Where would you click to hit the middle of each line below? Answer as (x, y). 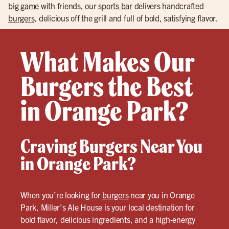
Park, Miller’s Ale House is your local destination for (108, 207)
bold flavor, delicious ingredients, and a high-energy (108, 219)
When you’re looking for (61, 195)
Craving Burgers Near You (111, 146)
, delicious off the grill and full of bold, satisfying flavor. (126, 18)
